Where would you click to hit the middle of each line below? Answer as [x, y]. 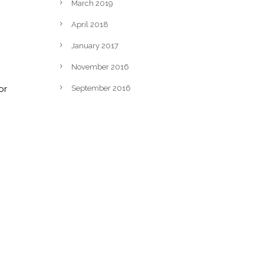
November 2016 [100, 67]
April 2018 [90, 25]
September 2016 [101, 88]
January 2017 [95, 46]
